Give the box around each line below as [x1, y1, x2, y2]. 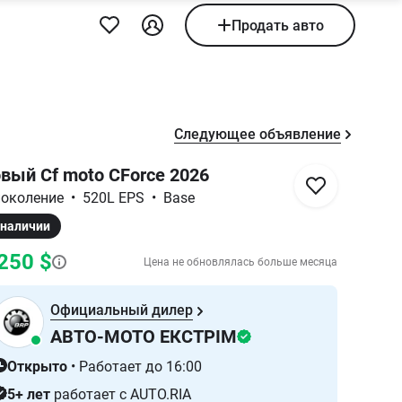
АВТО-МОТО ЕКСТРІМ [50, 326, 237, 347]
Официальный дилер [50, 301, 193, 319]
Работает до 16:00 [79, 358, 202, 375]
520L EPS [79, 189, 148, 206]
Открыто [7, 358, 67, 375]
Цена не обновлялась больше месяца [144, 256, 337, 268]
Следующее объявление [174, 126, 341, 143]
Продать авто [231, 16, 324, 34]
